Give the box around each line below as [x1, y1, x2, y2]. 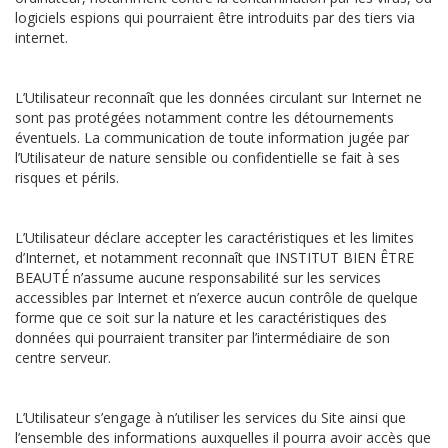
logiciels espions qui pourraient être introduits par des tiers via [15, 8, 415, 27]
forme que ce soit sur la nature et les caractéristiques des [15, 308, 387, 327]
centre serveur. [15, 348, 111, 367]
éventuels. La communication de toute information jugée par [15, 128, 409, 147]
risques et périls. [15, 168, 119, 187]
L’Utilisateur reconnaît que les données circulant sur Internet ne [15, 88, 422, 107]
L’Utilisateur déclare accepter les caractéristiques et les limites [15, 228, 414, 247]
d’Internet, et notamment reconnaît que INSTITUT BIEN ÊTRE [15, 248, 414, 267]
